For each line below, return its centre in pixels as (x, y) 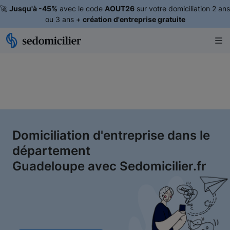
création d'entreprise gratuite (134, 19)
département (51, 151)
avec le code (81, 8)
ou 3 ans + (64, 19)
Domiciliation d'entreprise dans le (111, 135)
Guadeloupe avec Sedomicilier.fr (109, 166)
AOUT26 (120, 8)
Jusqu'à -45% (33, 8)
